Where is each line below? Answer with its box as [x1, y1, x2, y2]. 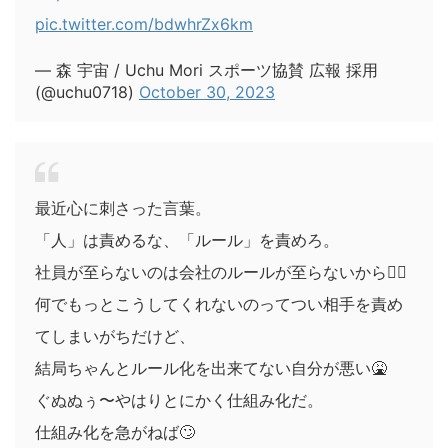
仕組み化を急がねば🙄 [35, 421, 195, 442]
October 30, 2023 [139, 81, 275, 102]
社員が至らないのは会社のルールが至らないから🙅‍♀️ [35, 261, 407, 282]
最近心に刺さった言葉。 [35, 197, 211, 218]
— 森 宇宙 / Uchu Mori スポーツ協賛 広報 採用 [35, 59, 378, 80]
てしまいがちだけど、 [35, 325, 195, 346]
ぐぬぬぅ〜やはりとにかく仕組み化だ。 [35, 389, 323, 410]
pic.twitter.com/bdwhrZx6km [35, 13, 253, 34]
